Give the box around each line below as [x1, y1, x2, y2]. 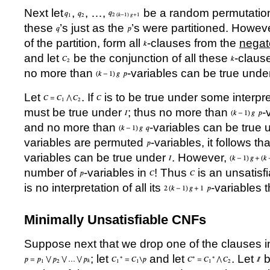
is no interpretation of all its [24, 181, 164, 194]
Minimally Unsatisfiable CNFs [24, 212, 206, 227]
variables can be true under [24, 151, 169, 164]
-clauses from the [147, 37, 239, 49]
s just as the [62, 22, 127, 34]
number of [24, 166, 80, 179]
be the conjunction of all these [71, 52, 231, 64]
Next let [24, 7, 63, 19]
